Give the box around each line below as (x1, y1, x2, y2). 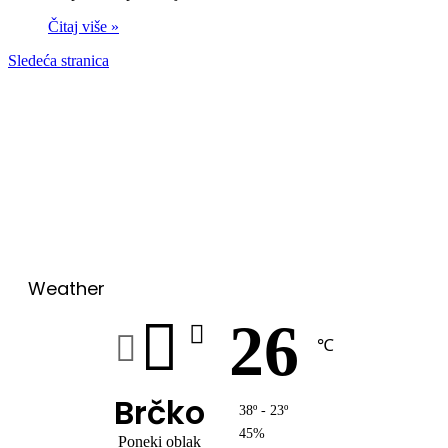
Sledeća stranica (8, 52, 109, 69)
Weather (28, 275, 105, 301)
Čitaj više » (48, 18, 119, 35)
